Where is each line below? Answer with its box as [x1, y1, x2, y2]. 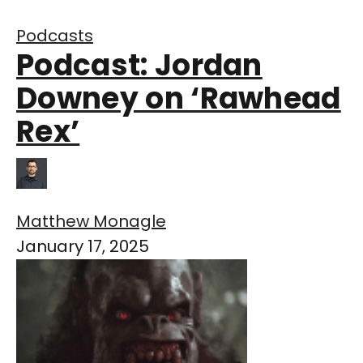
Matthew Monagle [16, 210, 166, 233]
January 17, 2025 [16, 235, 149, 258]
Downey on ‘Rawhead [16, 78, 341, 120]
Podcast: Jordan [16, 45, 263, 87]
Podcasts [16, 24, 93, 48]
